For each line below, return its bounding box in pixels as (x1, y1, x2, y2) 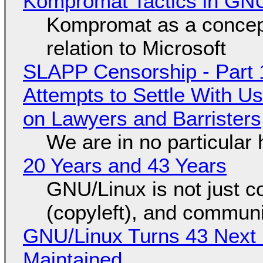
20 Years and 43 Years (22, 153, 227, 177)
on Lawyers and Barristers (22, 106, 261, 130)
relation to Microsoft (46, 36, 226, 59)
